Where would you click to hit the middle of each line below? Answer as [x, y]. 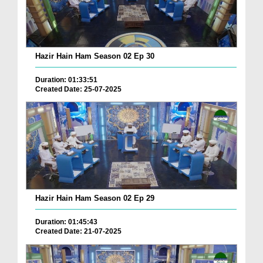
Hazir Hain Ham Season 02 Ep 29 [95, 198]
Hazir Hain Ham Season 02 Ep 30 [95, 56]
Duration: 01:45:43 [66, 222]
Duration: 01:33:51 [66, 80]
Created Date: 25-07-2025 [78, 89]
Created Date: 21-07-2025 [78, 232]
